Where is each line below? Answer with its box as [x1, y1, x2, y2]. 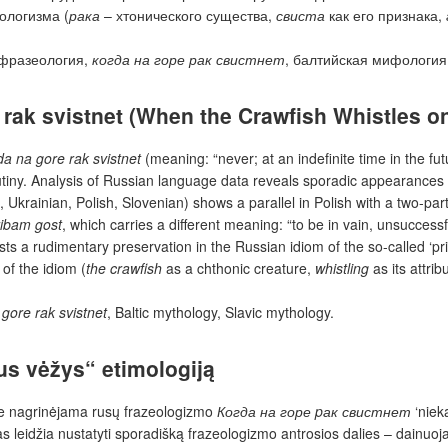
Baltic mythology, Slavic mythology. [115, 301, 334, 322]
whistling [315, 257, 369, 278]
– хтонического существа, [100, 4, 276, 25]
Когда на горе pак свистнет [217, 401, 411, 422]
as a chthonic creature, [162, 257, 315, 278]
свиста [276, 4, 325, 25]
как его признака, [325, 4, 446, 25]
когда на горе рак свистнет [92, 48, 285, 69]
